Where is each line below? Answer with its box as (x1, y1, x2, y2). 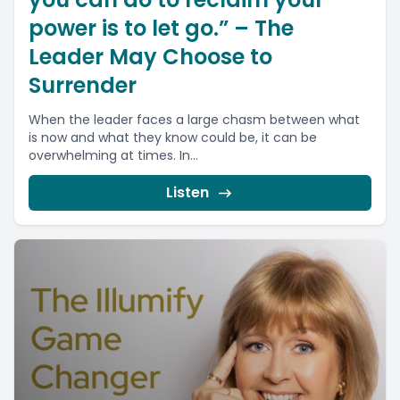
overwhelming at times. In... (29, 146, 198, 164)
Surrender (29, 71, 137, 100)
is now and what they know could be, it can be (29, 129, 317, 146)
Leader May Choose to (29, 42, 272, 71)
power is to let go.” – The (29, 13, 294, 43)
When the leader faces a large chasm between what (29, 111, 360, 129)
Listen (166, 182, 209, 203)
